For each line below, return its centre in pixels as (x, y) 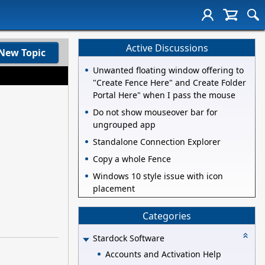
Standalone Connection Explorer (157, 142)
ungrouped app (124, 125)
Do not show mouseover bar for (155, 112)
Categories (167, 216)
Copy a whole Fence (132, 159)
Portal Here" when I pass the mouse (164, 95)
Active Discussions (167, 48)
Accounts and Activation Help (163, 254)
